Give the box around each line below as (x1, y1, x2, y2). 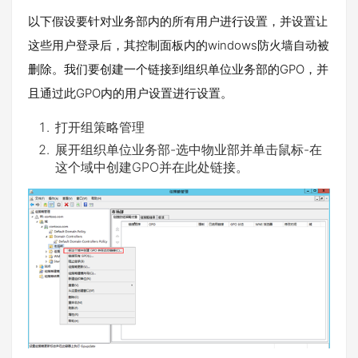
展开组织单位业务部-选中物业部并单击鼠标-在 (55, 141, 322, 157)
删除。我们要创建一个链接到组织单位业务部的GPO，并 (28, 61, 328, 77)
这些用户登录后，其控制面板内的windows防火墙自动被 (28, 37, 329, 53)
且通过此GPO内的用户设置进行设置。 (28, 85, 233, 101)
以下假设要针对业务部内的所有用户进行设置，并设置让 (28, 13, 328, 29)
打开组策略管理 (55, 118, 145, 135)
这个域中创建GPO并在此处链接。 (55, 158, 249, 175)
